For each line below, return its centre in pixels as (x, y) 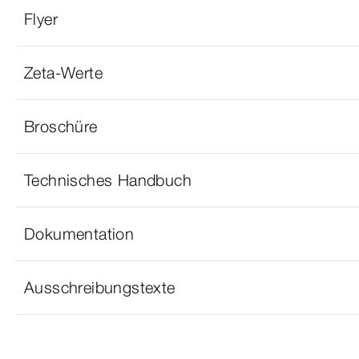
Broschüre (61, 126)
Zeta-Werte (63, 73)
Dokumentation (79, 234)
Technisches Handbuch (108, 180)
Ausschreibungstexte (100, 287)
